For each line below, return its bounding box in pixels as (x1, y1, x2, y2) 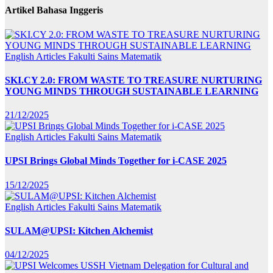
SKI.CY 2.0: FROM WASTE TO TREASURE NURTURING (5, 74, 262, 85)
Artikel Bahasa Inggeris (5, 5, 103, 16)
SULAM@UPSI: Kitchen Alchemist (5, 225, 153, 236)
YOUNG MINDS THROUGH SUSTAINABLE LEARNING (5, 85, 258, 96)
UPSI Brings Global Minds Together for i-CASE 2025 (5, 155, 227, 166)
